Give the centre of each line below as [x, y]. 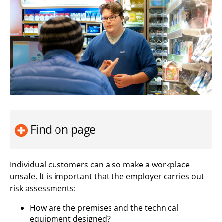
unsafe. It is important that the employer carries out [107, 176]
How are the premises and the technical [104, 207]
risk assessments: [43, 188]
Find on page [63, 129]
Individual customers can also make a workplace [100, 164]
